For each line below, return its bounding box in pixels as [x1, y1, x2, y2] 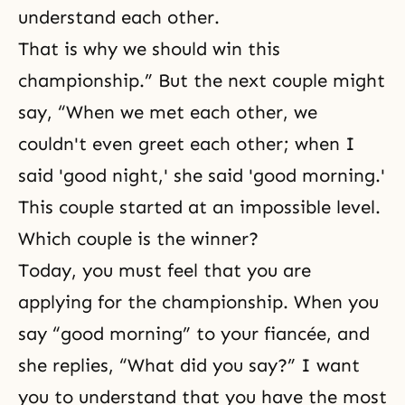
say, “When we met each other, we [18, 101, 317, 123]
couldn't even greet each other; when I [18, 133, 355, 155]
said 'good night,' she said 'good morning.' [18, 165, 385, 186]
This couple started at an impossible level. [18, 196, 381, 218]
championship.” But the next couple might [18, 70, 385, 91]
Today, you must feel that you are [18, 259, 311, 281]
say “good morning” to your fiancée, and [18, 323, 370, 344]
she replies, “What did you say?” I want [18, 354, 360, 376]
